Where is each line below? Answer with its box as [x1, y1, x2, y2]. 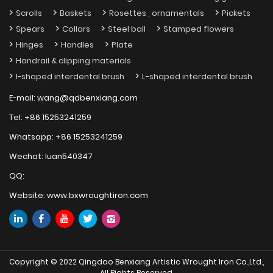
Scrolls [16, 7, 42, 20]
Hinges [16, 38, 43, 52]
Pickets [222, 7, 250, 20]
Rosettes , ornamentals [109, 7, 204, 20]
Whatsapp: [9, 130, 55, 144]
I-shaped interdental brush [16, 70, 124, 83]
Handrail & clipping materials [16, 54, 131, 68]
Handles [61, 38, 94, 52]
